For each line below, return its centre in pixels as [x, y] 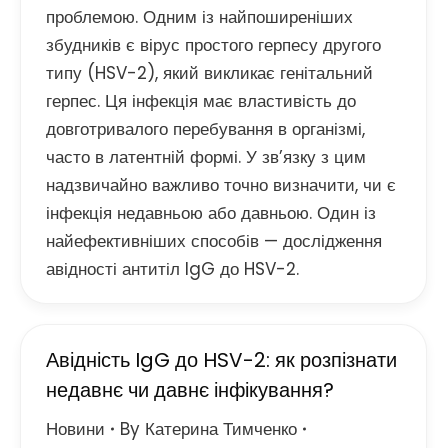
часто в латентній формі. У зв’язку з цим [206, 157]
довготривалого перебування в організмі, [205, 129]
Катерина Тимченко [221, 429]
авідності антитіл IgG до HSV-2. [172, 269]
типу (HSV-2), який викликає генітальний [209, 73]
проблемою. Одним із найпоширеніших [199, 17]
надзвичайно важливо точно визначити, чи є [221, 185]
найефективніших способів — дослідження [214, 241]
